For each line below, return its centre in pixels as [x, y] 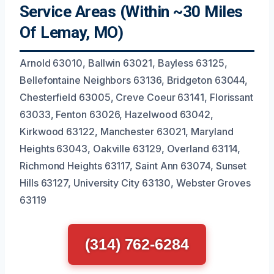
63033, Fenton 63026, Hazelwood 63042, [117, 114]
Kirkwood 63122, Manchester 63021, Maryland [127, 131]
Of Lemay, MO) [72, 32]
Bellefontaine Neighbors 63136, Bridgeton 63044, [134, 80]
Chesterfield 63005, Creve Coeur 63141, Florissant [137, 97]
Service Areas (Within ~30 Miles [131, 11]
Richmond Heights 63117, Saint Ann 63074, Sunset [133, 165]
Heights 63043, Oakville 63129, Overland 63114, [130, 148]
